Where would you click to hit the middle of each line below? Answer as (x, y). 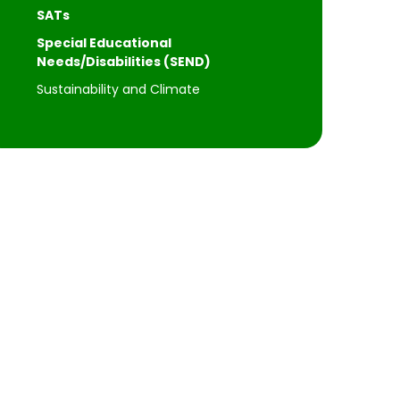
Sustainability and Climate (118, 89)
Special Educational (104, 42)
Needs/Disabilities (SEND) (123, 61)
